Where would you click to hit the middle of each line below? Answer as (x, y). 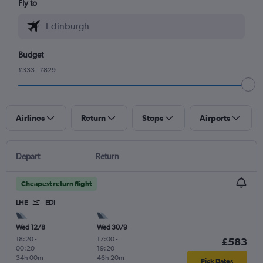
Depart (28, 156)
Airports (215, 118)
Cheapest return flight (56, 183)
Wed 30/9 (112, 227)
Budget (31, 54)
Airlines (30, 118)
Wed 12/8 (31, 227)
